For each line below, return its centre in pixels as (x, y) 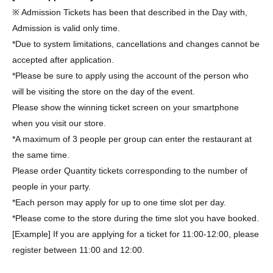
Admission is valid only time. (66, 28)
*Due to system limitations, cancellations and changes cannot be (136, 44)
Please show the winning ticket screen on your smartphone (126, 108)
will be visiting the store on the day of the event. (104, 92)
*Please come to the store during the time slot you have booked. (136, 218)
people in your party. (51, 187)
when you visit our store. (59, 123)
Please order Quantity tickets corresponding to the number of (130, 171)
